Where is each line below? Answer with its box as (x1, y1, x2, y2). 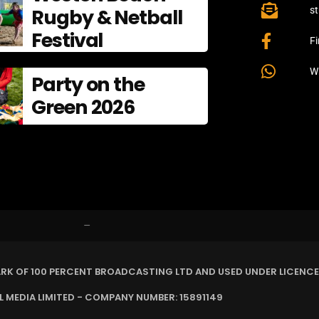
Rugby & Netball (31, 4, 182, 31)
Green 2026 (31, 94, 135, 121)
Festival (31, 27, 103, 54)
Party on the (31, 71, 145, 98)
